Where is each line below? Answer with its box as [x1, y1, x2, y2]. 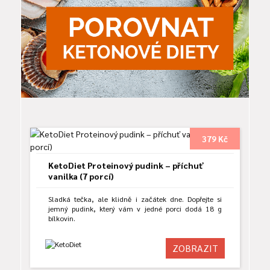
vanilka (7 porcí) [48, 171, 114, 182]
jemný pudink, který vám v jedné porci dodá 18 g [48, 204, 222, 214]
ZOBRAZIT [172, 242, 218, 255]
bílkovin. [48, 213, 75, 224]
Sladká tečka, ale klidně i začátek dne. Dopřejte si [48, 194, 222, 204]
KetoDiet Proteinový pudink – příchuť [48, 160, 204, 171]
